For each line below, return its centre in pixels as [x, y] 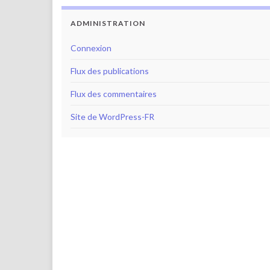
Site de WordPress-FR [112, 117]
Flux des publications [110, 71]
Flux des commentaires [114, 94]
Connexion [91, 48]
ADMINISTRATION [108, 23]
